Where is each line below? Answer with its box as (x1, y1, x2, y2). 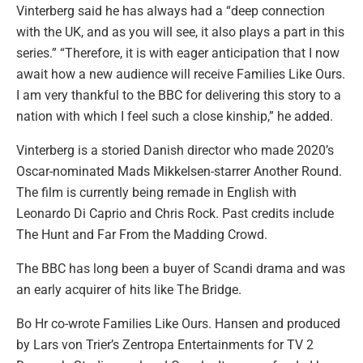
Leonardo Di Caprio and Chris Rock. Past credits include (16, 205, 334, 221)
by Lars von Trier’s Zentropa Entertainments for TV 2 (16, 336, 314, 352)
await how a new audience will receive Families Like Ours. (16, 66, 345, 82)
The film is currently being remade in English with (16, 184, 297, 200)
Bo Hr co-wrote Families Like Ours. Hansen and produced (16, 315, 340, 331)
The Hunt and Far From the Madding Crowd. (16, 226, 267, 242)
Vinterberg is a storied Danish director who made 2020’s (16, 142, 334, 158)
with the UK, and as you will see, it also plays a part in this (16, 23, 344, 40)
